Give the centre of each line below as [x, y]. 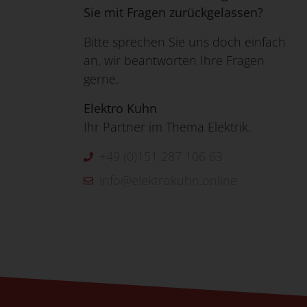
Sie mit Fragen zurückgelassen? [173, 13]
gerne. [101, 79]
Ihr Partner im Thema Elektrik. [167, 127]
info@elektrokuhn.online [168, 181]
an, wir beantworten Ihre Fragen [174, 61]
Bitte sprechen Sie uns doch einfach [185, 42]
